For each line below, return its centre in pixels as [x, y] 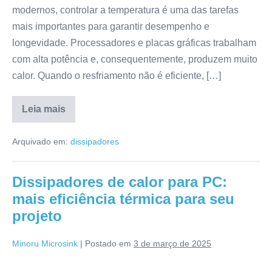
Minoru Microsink [45, 243]
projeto [37, 216]
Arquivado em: [40, 141]
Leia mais [44, 109]
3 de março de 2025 [172, 243]
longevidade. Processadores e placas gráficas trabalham [134, 43]
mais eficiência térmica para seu [123, 199]
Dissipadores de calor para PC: [120, 182]
